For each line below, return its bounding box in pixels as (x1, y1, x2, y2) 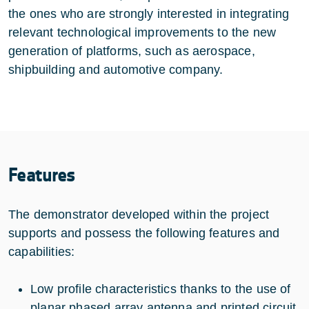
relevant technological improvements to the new (8, 25, 277, 39)
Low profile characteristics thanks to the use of (30, 281, 291, 296)
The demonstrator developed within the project (8, 207, 270, 221)
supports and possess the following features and (8, 226, 280, 240)
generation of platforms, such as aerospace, (8, 43, 255, 58)
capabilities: (8, 244, 75, 259)
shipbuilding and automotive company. (8, 62, 223, 77)
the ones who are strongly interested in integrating (8, 6, 290, 21)
